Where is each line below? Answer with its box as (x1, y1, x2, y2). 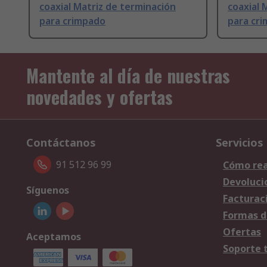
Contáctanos (26, 135, 96, 150)
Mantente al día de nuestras (26, 62, 230, 89)
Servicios (216, 135, 263, 150)
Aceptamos (26, 230, 81, 244)
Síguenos (26, 184, 69, 197)
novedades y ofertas (26, 83, 173, 111)
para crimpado (39, 14, 105, 28)
